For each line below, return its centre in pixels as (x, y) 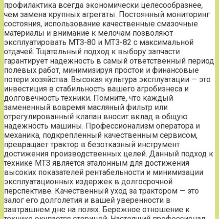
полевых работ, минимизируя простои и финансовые (101, 70)
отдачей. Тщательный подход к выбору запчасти (92, 51)
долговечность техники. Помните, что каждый (88, 98)
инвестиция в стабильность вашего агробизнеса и (96, 88)
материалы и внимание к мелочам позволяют (88, 33)
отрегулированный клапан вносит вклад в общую (96, 116)
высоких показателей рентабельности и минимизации (104, 172)
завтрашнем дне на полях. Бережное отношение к (97, 209)
